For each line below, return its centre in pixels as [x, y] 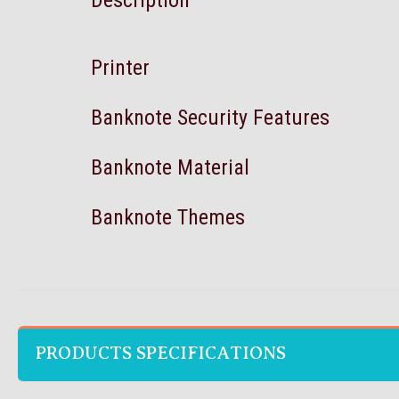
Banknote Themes [168, 217]
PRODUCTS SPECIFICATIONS [161, 353]
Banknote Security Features [210, 118]
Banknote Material [170, 167]
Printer [120, 68]
